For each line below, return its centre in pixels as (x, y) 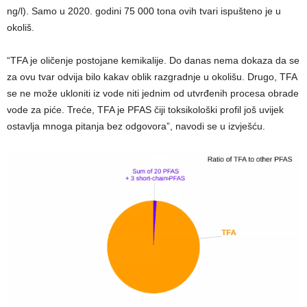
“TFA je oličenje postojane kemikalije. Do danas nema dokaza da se (153, 60)
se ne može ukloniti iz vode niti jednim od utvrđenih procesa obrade (153, 93)
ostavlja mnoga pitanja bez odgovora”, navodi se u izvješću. (136, 126)
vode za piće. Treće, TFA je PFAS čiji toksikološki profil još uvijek (145, 110)
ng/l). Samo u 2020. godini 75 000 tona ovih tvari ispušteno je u (144, 11)
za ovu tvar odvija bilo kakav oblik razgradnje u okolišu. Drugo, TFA (152, 77)
